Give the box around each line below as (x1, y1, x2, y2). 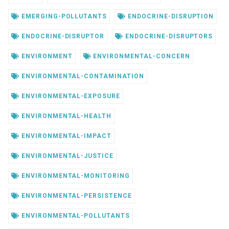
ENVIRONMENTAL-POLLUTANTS (19, 212, 130, 219)
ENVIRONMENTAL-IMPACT (19, 132, 112, 140)
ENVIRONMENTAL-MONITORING (19, 172, 130, 179)
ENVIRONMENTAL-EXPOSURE (19, 92, 121, 100)
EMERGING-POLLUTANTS (19, 12, 107, 20)
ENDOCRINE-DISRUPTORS (123, 32, 213, 40)
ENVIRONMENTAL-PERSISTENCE (19, 192, 132, 199)
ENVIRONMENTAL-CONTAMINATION (19, 72, 144, 80)
